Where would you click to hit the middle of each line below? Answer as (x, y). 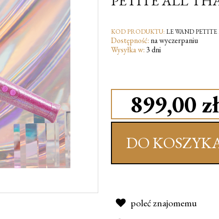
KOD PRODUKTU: (138, 32)
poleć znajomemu (164, 203)
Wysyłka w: (128, 50)
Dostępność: (130, 41)
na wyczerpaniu (174, 41)
